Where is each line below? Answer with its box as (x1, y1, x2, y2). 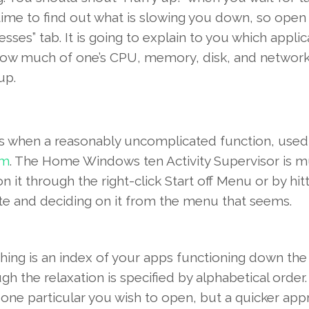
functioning (176, 250, 246, 266)
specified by (119, 270, 192, 286)
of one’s (59, 50, 106, 66)
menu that (179, 193, 250, 209)
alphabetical (192, 270, 272, 286)
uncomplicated (123, 133, 217, 149)
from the (125, 193, 179, 209)
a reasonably (43, 133, 121, 149)
